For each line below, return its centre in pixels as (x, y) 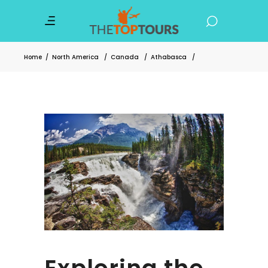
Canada (125, 57)
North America (75, 57)
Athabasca (169, 57)
